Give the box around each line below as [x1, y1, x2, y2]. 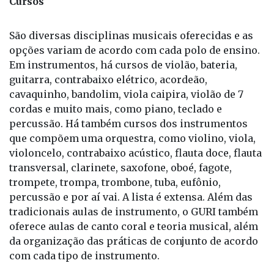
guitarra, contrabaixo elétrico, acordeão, [9, 53, 207, 65]
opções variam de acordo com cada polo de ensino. [9, 23, 260, 36]
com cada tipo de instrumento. [9, 229, 160, 242]
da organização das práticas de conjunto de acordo [9, 214, 258, 227]
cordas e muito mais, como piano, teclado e [9, 82, 222, 95]
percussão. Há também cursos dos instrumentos [9, 97, 248, 109]
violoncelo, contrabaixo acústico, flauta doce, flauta [9, 126, 262, 139]
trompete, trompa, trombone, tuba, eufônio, [9, 155, 221, 168]
